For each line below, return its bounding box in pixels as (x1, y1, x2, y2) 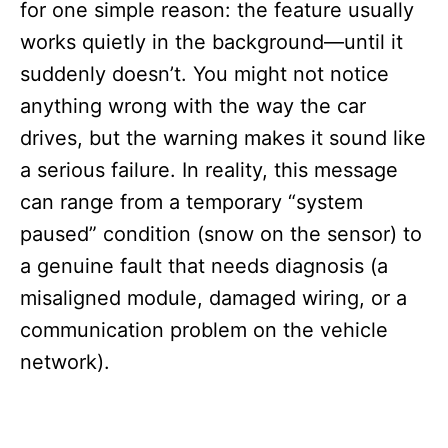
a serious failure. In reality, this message (20, 158, 398, 183)
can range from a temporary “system (20, 190, 363, 215)
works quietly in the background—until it (20, 30, 403, 55)
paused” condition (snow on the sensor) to (20, 222, 422, 247)
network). (20, 350, 110, 375)
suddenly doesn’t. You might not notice (20, 62, 389, 87)
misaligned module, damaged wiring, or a (20, 286, 407, 311)
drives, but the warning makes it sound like (20, 126, 426, 151)
